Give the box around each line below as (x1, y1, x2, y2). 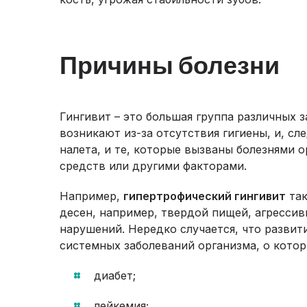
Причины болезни (60, 49, 280, 79)
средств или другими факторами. (60, 159, 247, 173)
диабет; (94, 269, 136, 282)
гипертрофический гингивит (123, 189, 286, 203)
